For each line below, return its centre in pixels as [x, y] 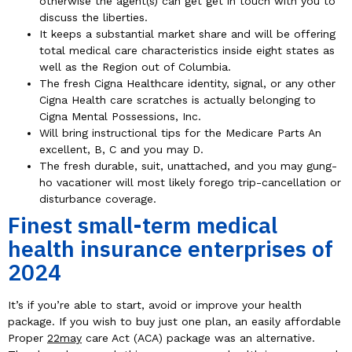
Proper [27, 338]
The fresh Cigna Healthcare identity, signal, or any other [187, 84]
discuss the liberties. [93, 18]
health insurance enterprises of [170, 249]
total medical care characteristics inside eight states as [187, 51]
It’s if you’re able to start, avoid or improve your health [155, 305]
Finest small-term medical [143, 225]
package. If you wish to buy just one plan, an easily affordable [174, 322]
